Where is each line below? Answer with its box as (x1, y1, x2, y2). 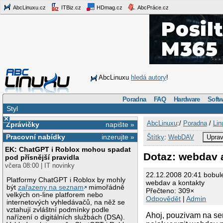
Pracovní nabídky (5, 133, 65, 141)
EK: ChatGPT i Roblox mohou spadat (5, 145, 131, 154)
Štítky (146, 133, 164, 141)
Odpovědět (146, 195, 181, 203)
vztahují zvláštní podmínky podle (6, 206, 110, 214)
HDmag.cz (95, 4, 122, 10)
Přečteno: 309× (146, 187, 195, 195)
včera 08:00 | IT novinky (5, 162, 75, 170)
